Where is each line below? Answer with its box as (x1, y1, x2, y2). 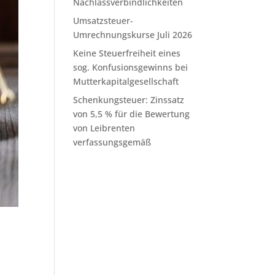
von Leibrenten (73, 122, 136, 134)
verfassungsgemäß (73, 136, 152, 148)
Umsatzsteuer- (73, 15, 134, 26)
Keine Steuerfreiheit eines (73, 47, 181, 59)
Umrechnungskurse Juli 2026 (73, 29, 193, 41)
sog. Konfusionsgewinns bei (73, 61, 188, 73)
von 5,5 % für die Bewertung (73, 108, 190, 120)
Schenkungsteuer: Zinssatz (73, 94, 185, 106)
